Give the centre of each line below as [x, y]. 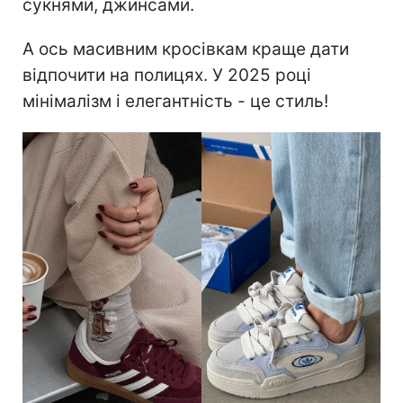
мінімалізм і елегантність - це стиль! [175, 101]
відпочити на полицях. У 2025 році [167, 75]
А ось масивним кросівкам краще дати [186, 49]
